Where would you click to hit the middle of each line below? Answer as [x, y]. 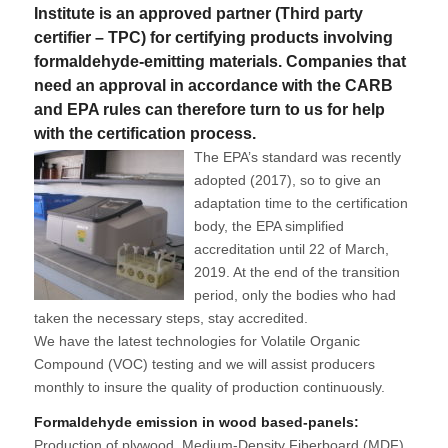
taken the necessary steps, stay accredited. [170, 318]
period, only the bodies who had [294, 295]
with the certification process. [144, 133]
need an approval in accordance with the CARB [213, 85]
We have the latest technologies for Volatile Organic [196, 341]
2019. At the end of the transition [296, 272]
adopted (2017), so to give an [287, 180]
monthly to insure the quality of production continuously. [209, 387]
